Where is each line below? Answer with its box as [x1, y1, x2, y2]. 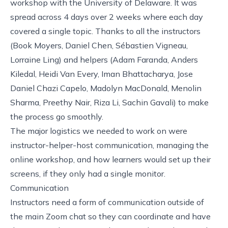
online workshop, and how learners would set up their [10, 154, 211, 164]
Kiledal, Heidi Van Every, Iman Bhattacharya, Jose [10, 68, 193, 79]
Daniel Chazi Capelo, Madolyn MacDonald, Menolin [10, 82, 202, 93]
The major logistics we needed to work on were [10, 125, 187, 136]
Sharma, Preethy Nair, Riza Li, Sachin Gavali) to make [10, 97, 209, 107]
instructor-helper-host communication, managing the [10, 139, 209, 150]
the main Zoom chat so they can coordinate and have [10, 211, 211, 221]
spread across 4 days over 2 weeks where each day [10, 11, 203, 22]
